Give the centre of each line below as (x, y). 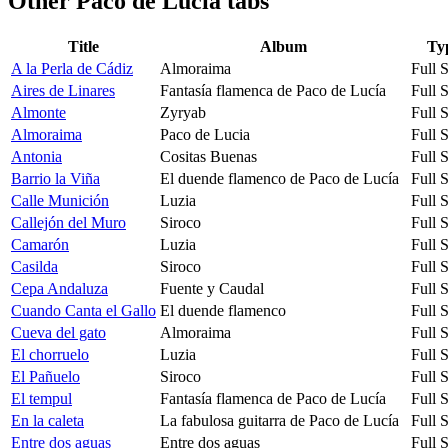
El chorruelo (50, 354)
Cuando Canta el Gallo (83, 310)
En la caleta (47, 420)
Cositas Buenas (208, 156)
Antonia (36, 156)
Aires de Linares (63, 90)
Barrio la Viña (55, 178)
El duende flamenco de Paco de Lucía (279, 178)
